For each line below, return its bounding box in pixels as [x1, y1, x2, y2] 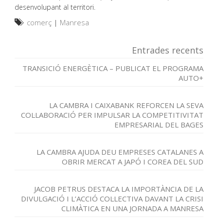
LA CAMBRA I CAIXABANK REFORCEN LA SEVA [49, 100, 203, 110]
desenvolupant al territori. [15, 2, 95, 12]
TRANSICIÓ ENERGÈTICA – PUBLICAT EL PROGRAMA [22, 63, 203, 73]
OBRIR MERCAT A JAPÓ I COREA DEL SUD [62, 157, 203, 166]
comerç [27, 18, 52, 27]
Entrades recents [132, 44, 203, 56]
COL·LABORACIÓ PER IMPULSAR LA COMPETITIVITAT [21, 110, 203, 120]
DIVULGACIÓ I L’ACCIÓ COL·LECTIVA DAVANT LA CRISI [21, 194, 203, 203]
